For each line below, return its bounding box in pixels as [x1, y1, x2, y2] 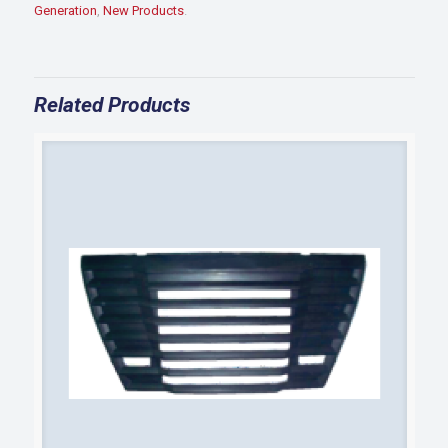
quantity [32, 16, 84, 31]
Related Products [33, 93, 190, 117]
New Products [102, 3, 184, 18]
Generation [33, 3, 97, 18]
